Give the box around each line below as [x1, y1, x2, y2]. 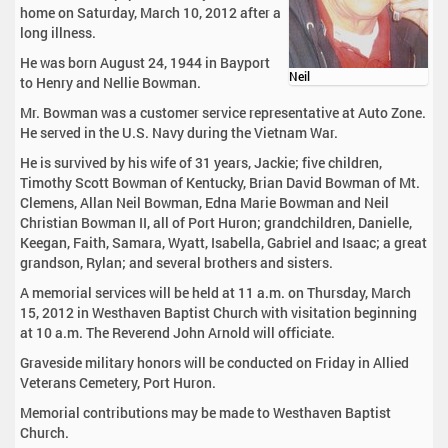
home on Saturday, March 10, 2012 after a [20, 3, 281, 23]
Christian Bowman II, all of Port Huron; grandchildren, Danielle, [20, 213, 412, 233]
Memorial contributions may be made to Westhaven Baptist [20, 403, 391, 423]
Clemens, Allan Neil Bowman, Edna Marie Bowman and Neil [20, 193, 389, 213]
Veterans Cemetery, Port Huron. [20, 373, 216, 393]
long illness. [20, 23, 96, 43]
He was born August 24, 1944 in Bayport [20, 53, 270, 73]
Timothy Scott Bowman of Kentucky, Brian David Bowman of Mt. [20, 173, 420, 193]
